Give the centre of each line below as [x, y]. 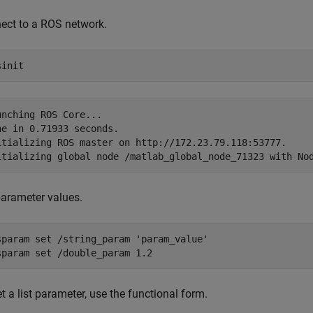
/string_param [94, 239]
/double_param [94, 253]
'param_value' [172, 239]
